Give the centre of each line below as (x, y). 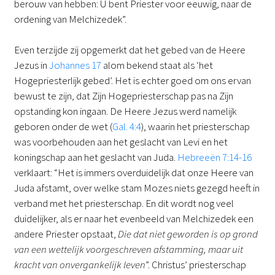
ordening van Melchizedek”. (70, 19)
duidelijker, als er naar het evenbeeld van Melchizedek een (134, 219)
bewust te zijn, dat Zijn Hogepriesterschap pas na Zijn (123, 96)
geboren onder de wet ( (63, 127)
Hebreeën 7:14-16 (214, 157)
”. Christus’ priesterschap (196, 265)
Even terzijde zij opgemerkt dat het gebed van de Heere (130, 50)
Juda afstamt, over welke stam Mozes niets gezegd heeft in (137, 188)
